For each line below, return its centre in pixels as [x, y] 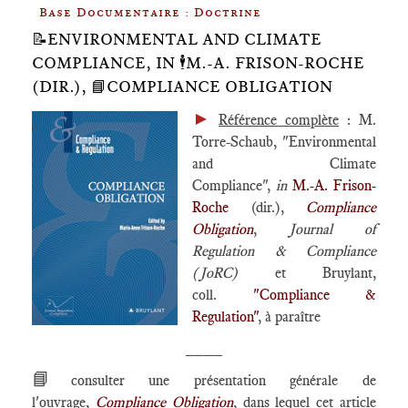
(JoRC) [234, 273]
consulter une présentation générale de [224, 380]
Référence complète [279, 120]
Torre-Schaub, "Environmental [284, 142]
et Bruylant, [325, 273]
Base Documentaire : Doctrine [150, 12]
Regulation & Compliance [284, 251]
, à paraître [289, 316]
